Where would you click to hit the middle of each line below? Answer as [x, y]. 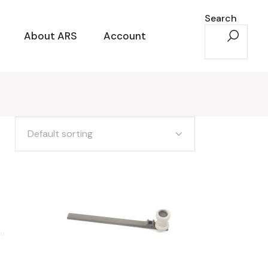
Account [125, 36]
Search [221, 18]
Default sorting [60, 134]
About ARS [51, 36]
